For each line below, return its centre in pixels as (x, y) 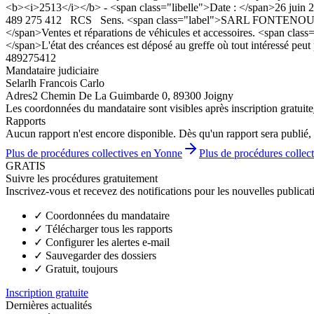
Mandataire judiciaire (52, 70)
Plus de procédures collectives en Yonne (94, 153)
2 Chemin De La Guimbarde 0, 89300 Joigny (133, 95)
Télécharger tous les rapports (109, 228)
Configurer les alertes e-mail (108, 242)
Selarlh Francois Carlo (55, 83)
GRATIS (26, 165)
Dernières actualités (49, 305)
